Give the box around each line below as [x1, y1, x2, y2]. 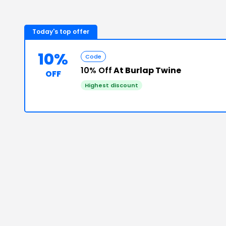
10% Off [81, 65, 112, 76]
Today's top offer [32, 27, 89, 36]
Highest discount [85, 81, 138, 89]
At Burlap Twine [112, 65, 181, 76]
